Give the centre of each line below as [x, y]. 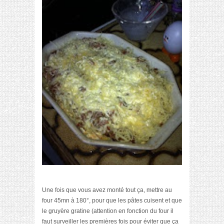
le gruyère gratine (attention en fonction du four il [108, 211]
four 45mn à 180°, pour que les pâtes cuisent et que [112, 201]
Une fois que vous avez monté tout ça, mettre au [107, 190]
